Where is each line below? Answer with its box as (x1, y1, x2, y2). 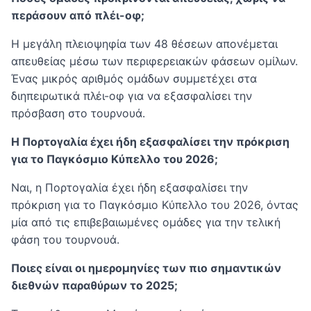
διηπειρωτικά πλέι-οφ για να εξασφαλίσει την (11, 88, 252, 103)
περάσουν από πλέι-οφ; (11, 8, 144, 22)
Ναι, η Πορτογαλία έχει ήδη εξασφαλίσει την (11, 180, 248, 194)
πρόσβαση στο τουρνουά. (11, 106, 145, 120)
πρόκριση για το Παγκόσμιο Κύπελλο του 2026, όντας (11, 197, 299, 212)
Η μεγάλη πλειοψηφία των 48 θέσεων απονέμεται (11, 36, 278, 51)
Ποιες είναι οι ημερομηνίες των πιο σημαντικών (11, 260, 281, 275)
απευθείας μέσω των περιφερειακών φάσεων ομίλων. (11, 53, 298, 68)
